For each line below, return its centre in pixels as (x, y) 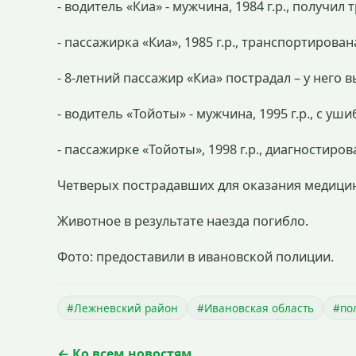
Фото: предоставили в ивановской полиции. (195, 256)
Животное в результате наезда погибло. (183, 221)
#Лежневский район (122, 308)
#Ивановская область (255, 308)
